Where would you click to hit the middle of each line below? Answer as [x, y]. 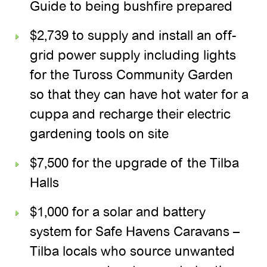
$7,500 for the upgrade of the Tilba [135, 163]
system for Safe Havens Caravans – [135, 231]
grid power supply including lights [133, 55]
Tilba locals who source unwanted [133, 251]
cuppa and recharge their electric [131, 114]
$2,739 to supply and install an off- [133, 35]
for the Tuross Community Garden [132, 74]
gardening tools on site [100, 133]
